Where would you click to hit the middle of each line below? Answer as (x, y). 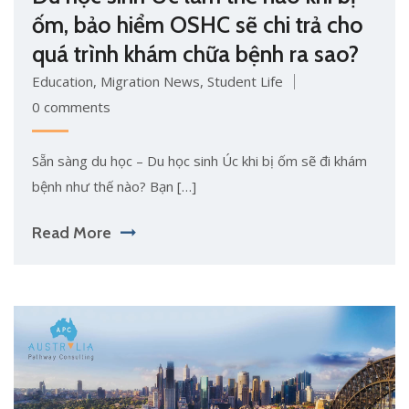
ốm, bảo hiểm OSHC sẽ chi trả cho (198, 25)
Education (63, 82)
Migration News (150, 82)
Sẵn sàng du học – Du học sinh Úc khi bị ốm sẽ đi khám (199, 161)
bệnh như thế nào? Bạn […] (114, 187)
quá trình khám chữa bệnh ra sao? (195, 54)
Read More (72, 233)
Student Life (245, 82)
